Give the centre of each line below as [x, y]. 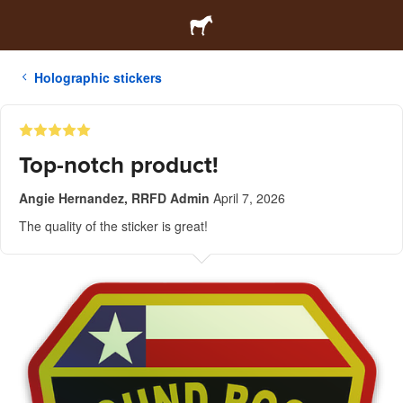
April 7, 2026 [249, 198]
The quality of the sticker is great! [113, 226]
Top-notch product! [119, 165]
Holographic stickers [98, 77]
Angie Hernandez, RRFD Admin [114, 198]
